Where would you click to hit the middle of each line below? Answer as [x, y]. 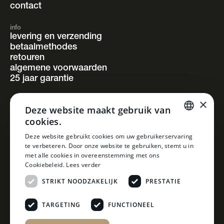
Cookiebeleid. [45, 165]
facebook [30, 120]
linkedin [26, 141]
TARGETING [61, 204]
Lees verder [83, 165]
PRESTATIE [163, 181]
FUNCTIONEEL [131, 204]
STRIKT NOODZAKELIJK [80, 181]
